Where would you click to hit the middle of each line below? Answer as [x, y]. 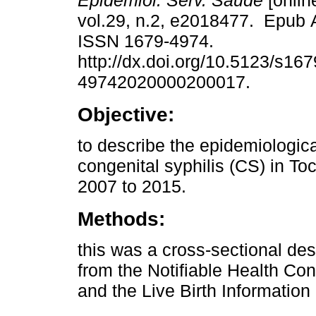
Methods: [121, 219]
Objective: [126, 115]
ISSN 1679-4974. [148, 41]
